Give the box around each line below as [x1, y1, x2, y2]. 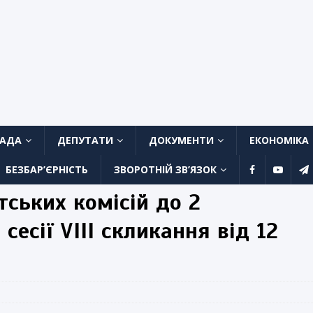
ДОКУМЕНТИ [149, 133, 214, 147]
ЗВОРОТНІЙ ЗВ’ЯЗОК [114, 163, 217, 177]
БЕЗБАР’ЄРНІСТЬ [6, 163, 88, 177]
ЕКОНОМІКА [249, 133, 309, 147]
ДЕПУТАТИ [57, 133, 113, 147]
